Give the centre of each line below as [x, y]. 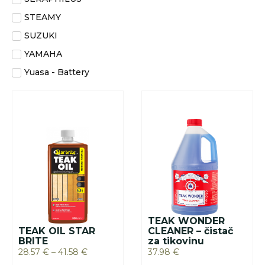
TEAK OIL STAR [57, 231]
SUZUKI [41, 35]
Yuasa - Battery [57, 72]
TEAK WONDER [186, 221]
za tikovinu [176, 241]
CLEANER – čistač [190, 231]
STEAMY [43, 17]
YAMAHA [43, 54]
